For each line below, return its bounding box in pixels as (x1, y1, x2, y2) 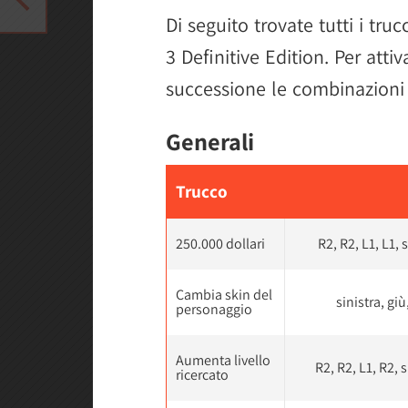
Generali (166, 125, 254, 158)
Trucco (176, 178, 228, 203)
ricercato (176, 364, 229, 384)
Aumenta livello (176, 350, 270, 370)
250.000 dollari (176, 233, 265, 253)
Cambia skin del (176, 284, 272, 304)
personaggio (176, 299, 252, 319)
